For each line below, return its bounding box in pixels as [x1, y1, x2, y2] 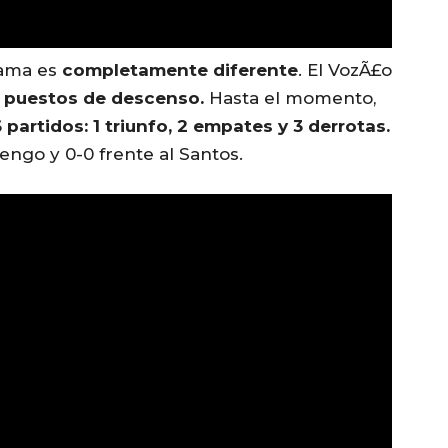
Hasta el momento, [204, 87, 376, 108]
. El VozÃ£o [298, 59, 392, 80]
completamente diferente [62, 59, 298, 80]
